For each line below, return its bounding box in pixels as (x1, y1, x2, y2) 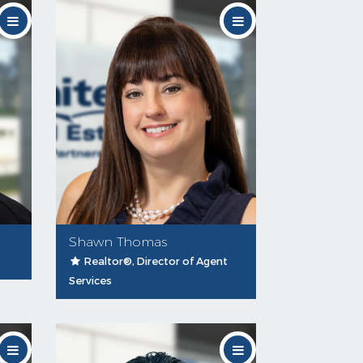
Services (68, 274, 112, 288)
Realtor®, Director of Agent (81, 254, 228, 268)
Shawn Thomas (68, 233, 167, 250)
